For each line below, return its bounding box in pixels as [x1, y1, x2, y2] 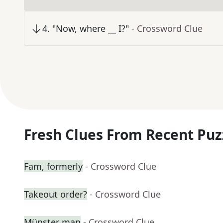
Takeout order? [24, 188, 87, 201]
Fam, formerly [24, 160, 83, 173]
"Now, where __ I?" [52, 22, 129, 35]
